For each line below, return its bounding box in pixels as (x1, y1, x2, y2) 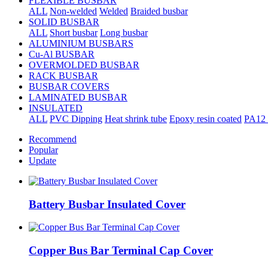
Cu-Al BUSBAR (29, 49, 95, 59)
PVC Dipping (50, 114, 102, 124)
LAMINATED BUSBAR (29, 92, 127, 102)
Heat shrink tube (105, 114, 167, 124)
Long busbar (100, 28, 148, 38)
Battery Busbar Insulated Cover (29, 197, 185, 211)
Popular (29, 145, 58, 155)
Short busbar (50, 28, 98, 38)
